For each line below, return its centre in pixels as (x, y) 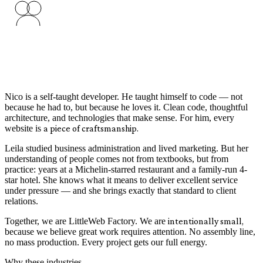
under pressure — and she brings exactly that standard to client (120, 190)
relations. (21, 201)
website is (23, 128)
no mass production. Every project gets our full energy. (106, 242)
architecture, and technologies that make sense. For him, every (119, 117)
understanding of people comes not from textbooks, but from (117, 159)
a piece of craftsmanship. (91, 128)
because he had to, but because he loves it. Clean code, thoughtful (126, 107)
